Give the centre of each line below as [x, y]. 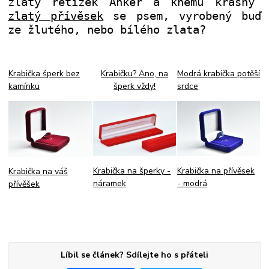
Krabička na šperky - [132, 171]
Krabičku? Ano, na [135, 73]
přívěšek [24, 184]
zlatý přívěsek [56, 16]
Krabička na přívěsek [216, 171]
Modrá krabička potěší [219, 73]
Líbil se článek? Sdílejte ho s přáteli [134, 255]
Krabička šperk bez [44, 73]
